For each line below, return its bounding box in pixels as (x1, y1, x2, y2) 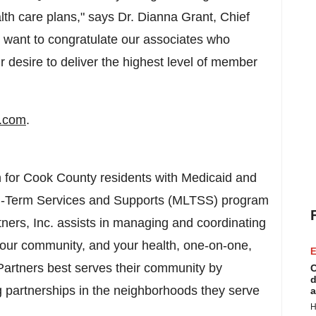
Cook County (23, 171, 97, 185)
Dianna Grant (138, 10, 213, 24)
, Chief (213, 10, 250, 24)
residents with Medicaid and (97, 171, 257, 185)
